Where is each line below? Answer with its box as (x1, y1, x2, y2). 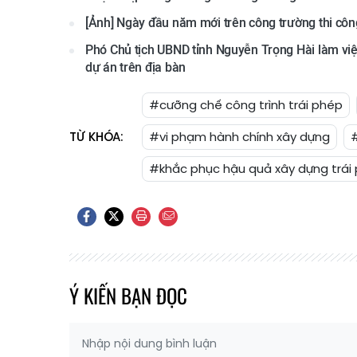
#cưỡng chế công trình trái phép (149, 96, 343, 113)
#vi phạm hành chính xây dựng (149, 127, 330, 145)
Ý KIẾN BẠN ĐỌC (69, 280, 187, 310)
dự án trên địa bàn (85, 59, 186, 75)
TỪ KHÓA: (69, 127, 124, 145)
